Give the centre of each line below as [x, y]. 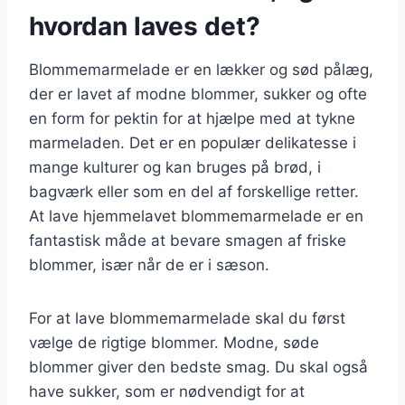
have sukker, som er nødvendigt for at [167, 391]
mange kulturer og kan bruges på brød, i [175, 167]
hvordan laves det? [145, 26]
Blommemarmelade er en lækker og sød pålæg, [201, 69]
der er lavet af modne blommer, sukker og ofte [198, 94]
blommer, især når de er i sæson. [149, 264]
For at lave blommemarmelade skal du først [187, 318]
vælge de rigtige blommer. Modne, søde [174, 342]
